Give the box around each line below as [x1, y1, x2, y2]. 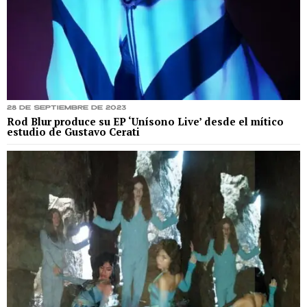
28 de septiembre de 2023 [7, 105, 126, 112]
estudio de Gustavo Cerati [7, 125, 140, 139]
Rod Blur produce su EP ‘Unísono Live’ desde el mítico [7, 114, 284, 129]
